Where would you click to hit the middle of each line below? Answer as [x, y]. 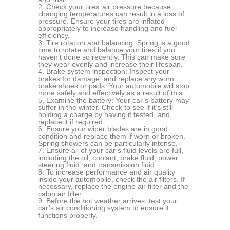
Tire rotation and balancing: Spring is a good [118, 42]
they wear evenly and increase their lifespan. [110, 64]
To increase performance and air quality [111, 172]
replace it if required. [71, 121]
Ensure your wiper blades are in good [107, 129]
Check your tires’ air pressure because [109, 6]
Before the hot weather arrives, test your [112, 200]
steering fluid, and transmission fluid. [97, 165]
